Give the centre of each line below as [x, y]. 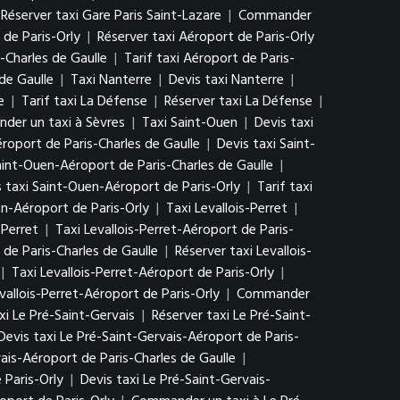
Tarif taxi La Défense [84, 102]
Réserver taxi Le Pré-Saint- [231, 316]
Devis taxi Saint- [266, 145]
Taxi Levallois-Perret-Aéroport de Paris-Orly [143, 273]
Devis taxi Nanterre [226, 80]
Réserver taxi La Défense [238, 102]
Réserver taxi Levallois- [243, 252]
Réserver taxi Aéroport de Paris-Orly [206, 37]
